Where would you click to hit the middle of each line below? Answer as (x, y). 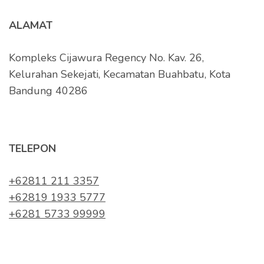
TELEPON (32, 148)
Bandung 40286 (48, 90)
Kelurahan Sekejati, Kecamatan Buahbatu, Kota (120, 74)
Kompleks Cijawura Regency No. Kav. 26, (106, 57)
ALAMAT (31, 25)
